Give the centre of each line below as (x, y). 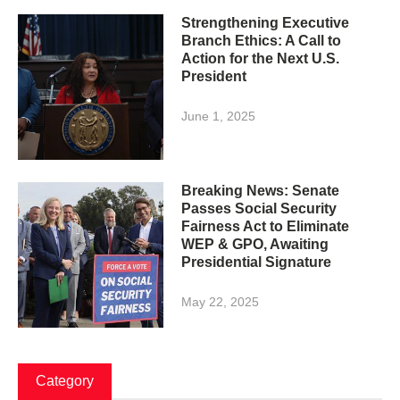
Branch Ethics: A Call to (262, 40)
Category (65, 380)
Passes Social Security (259, 208)
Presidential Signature (257, 262)
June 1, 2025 (219, 116)
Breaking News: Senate (261, 190)
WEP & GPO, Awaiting (255, 244)
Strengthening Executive (266, 22)
